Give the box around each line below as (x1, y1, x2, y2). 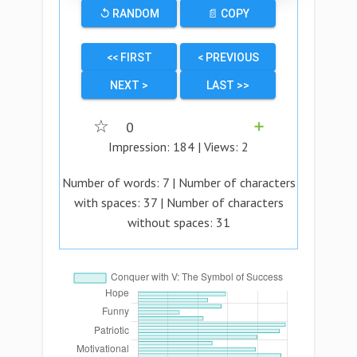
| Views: (194, 139, 241, 155)
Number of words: (61, 175, 163, 190)
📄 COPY (206, 7, 249, 20)
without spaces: (127, 214, 216, 230)
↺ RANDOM (99, 7, 159, 20)
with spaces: (73, 194, 143, 210)
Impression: (108, 139, 173, 155)
